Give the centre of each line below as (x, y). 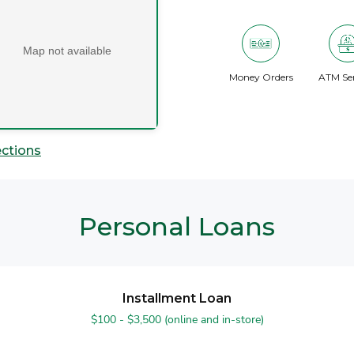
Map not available (67, 51)
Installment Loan (177, 298)
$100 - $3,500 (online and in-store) (177, 320)
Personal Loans (177, 226)
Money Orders (261, 77)
